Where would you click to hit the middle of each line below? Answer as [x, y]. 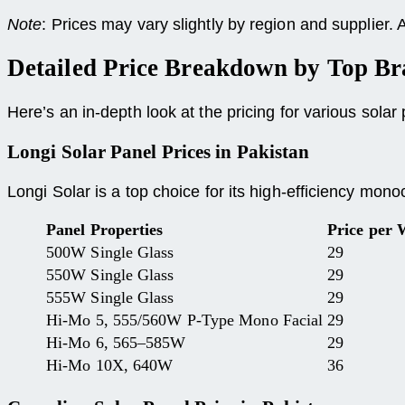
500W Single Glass [110, 252]
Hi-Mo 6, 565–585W [116, 342]
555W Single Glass [110, 297]
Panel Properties [105, 229]
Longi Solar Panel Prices [109, 151]
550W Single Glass [110, 274]
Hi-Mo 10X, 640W [110, 365]
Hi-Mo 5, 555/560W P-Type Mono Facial [185, 320]
